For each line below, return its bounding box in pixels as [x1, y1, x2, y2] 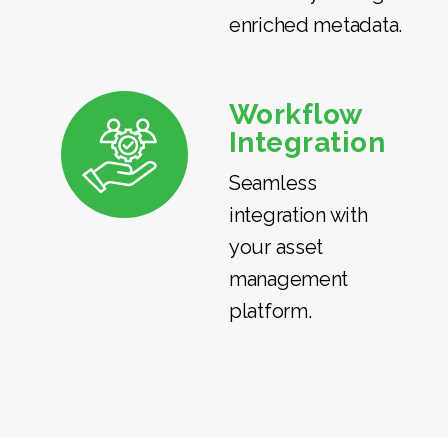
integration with [228, 202, 368, 227]
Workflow [228, 97, 362, 131]
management [228, 266, 349, 291]
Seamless [228, 170, 317, 195]
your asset [228, 234, 324, 259]
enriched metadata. [228, 12, 403, 37]
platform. [228, 298, 312, 323]
